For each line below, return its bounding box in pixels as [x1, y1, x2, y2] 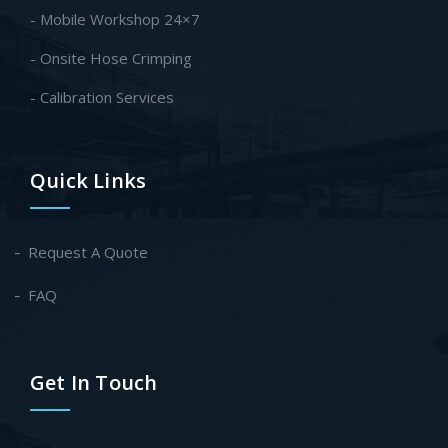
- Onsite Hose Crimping [30, 48, 192, 69]
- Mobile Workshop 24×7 [30, 9, 200, 30]
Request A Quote [28, 242, 148, 263]
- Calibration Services [30, 87, 174, 108]
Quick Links [30, 167, 147, 195]
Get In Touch [30, 369, 158, 397]
